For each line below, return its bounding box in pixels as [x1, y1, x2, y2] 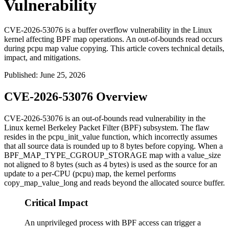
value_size [187, 151, 221, 160]
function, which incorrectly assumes [100, 132, 217, 142]
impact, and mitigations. [4, 53, 81, 62]
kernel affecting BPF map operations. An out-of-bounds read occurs [4, 35, 222, 44]
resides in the [4, 132, 48, 142]
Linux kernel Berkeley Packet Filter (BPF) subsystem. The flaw [4, 123, 210, 132]
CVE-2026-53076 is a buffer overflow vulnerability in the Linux [4, 26, 212, 35]
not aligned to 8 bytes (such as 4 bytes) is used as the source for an [4, 160, 217, 169]
